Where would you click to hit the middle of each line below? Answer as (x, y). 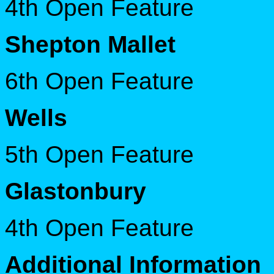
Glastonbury (76, 191)
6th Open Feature (99, 81)
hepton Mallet (98, 44)
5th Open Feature (99, 154)
